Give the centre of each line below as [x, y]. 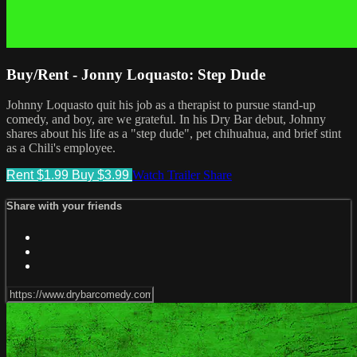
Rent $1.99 [39, 175]
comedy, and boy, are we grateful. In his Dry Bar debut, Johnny [166, 120]
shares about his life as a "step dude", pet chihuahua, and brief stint [174, 134]
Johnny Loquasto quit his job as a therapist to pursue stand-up [161, 105]
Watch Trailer [168, 175]
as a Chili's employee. [61, 148]
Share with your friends [64, 206]
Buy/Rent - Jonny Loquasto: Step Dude [136, 74]
